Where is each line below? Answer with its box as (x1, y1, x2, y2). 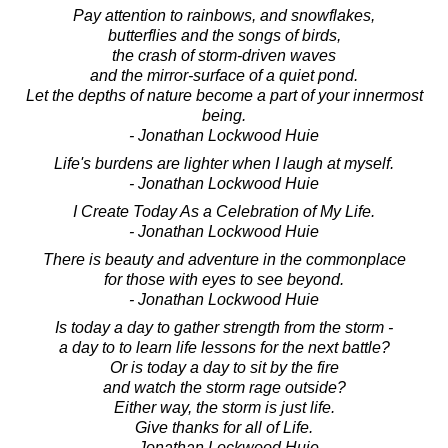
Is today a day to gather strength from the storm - (55, 318, 393, 336)
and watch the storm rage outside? (102, 378, 346, 396)
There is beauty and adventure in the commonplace (42, 250, 406, 268)
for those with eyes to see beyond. (104, 270, 344, 288)
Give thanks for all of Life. (135, 418, 313, 436)
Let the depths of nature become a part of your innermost (25, 86, 423, 104)
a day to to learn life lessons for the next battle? (58, 338, 390, 356)
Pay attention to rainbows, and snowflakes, (73, 6, 375, 24)
